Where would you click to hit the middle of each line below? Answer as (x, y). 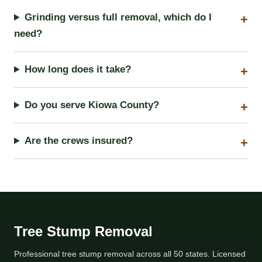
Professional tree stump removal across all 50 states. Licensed (130, 254)
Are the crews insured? (79, 141)
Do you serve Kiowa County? (92, 105)
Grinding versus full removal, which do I (118, 18)
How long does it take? (78, 70)
